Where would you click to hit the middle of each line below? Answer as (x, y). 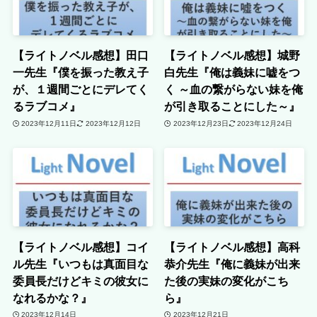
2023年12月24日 (265, 123)
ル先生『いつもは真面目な (80, 264)
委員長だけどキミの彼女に (80, 281)
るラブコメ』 (46, 106)
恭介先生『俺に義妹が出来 (232, 264)
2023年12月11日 (49, 123)
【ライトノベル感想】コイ (80, 247)
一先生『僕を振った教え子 (80, 73)
